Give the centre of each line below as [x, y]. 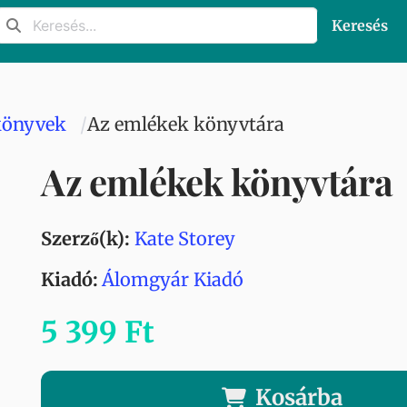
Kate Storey [185, 238]
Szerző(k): [86, 238]
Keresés [360, 25]
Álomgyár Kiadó [173, 279]
